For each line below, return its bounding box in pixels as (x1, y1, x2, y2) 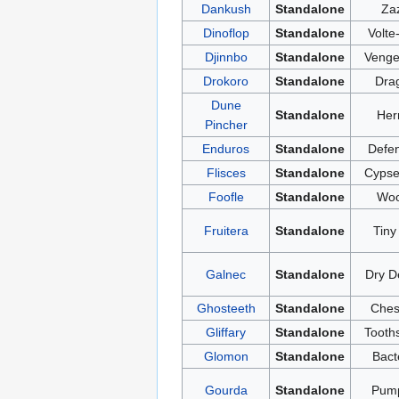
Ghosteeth (196, 300, 256, 315)
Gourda (204, 382, 248, 397)
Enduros (202, 141, 249, 156)
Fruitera (203, 223, 248, 238)
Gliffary (206, 324, 246, 339)
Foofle (208, 189, 244, 204)
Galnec (206, 266, 246, 281)
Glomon (203, 348, 248, 363)
